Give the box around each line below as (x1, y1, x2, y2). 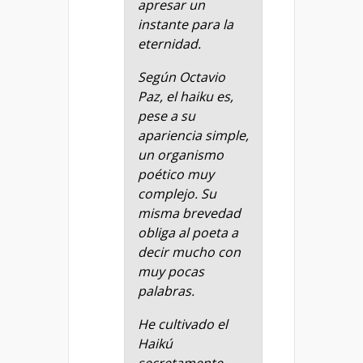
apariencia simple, (138, 126, 249, 145)
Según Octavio (138, 68, 225, 87)
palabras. (138, 282, 194, 301)
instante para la (138, 15, 233, 34)
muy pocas (138, 263, 204, 281)
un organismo (138, 146, 224, 164)
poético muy (138, 165, 214, 184)
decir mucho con (138, 243, 241, 262)
